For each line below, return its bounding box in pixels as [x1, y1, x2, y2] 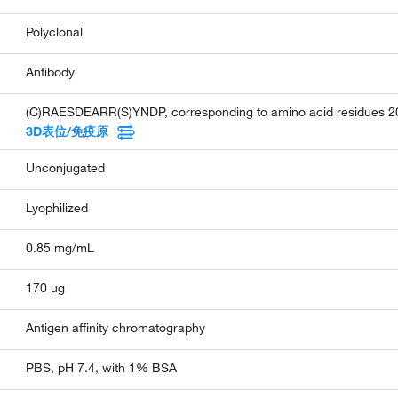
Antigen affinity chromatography [26, 319, 206, 336]
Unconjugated [26, 159, 106, 176]
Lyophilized [26, 199, 89, 216]
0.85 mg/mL [26, 239, 95, 256]
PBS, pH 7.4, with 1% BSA [26, 359, 178, 376]
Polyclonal [26, 23, 84, 40]
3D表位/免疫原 [26, 123, 109, 139]
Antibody [26, 63, 76, 80]
